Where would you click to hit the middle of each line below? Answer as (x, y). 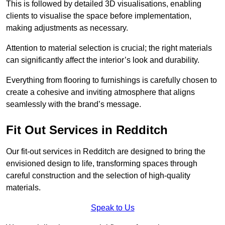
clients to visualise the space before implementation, (99, 16)
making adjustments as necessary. (67, 28)
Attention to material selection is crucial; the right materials (109, 48)
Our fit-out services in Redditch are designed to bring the (106, 152)
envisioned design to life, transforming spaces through (102, 164)
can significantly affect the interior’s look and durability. (103, 60)
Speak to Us (113, 208)
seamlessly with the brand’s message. (74, 104)
